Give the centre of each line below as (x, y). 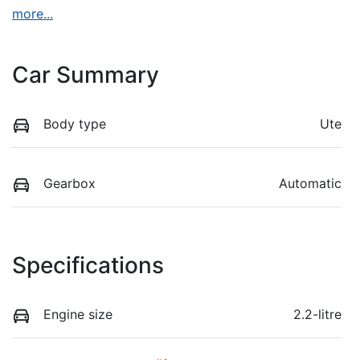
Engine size (78, 315)
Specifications (88, 266)
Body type (75, 123)
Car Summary (86, 74)
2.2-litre (317, 315)
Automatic (310, 183)
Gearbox (70, 183)
